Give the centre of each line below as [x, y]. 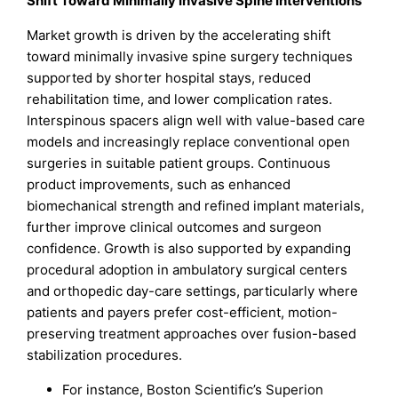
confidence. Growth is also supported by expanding [189, 249]
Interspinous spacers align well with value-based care [196, 121]
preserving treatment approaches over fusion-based [192, 334]
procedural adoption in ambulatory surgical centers [187, 270]
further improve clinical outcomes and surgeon [175, 227]
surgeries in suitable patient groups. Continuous [179, 163]
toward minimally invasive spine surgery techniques [190, 57]
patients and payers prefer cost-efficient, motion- [183, 313]
